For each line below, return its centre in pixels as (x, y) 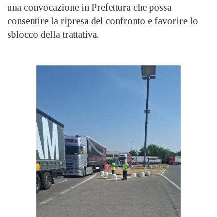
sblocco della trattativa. (53, 34)
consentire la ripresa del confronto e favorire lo (103, 21)
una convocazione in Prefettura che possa (89, 7)
